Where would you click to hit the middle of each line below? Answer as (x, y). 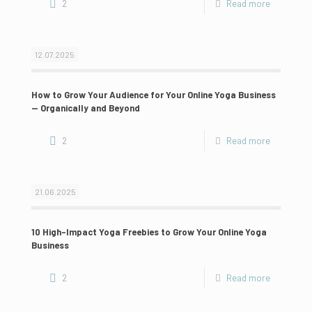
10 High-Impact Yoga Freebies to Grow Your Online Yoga (149, 232)
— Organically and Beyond (86, 108)
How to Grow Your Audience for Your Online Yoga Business (154, 94)
